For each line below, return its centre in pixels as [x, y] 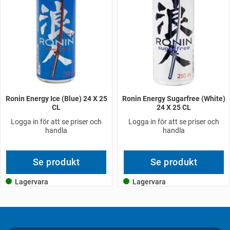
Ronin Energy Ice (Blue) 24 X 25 [56, 99]
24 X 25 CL [174, 108]
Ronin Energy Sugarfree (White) [174, 99]
